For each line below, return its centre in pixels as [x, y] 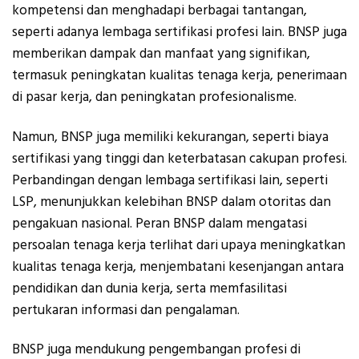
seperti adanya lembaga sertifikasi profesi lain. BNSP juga [179, 32]
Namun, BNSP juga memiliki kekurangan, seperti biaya [170, 137]
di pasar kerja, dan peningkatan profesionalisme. [154, 97]
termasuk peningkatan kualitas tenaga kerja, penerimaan [179, 76]
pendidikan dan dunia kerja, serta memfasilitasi [149, 288]
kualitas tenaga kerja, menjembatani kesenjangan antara [178, 266]
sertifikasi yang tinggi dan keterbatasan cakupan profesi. [179, 158]
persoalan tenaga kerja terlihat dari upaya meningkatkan [179, 245]
